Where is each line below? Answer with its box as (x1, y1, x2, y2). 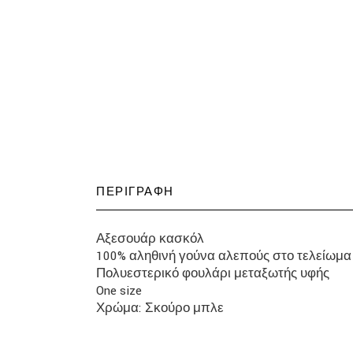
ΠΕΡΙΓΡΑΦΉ (96, 184, 174, 199)
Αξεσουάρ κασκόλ (96, 230, 204, 247)
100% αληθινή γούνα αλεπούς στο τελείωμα (96, 247, 351, 265)
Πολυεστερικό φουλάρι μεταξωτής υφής (96, 265, 329, 282)
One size (96, 282, 142, 299)
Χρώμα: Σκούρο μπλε (96, 299, 224, 317)
